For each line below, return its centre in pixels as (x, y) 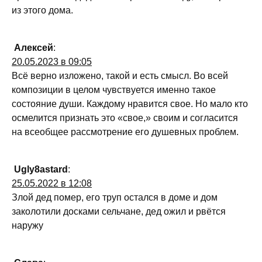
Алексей (34, 48)
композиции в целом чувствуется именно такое (114, 90)
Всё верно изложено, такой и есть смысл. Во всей (120, 76)
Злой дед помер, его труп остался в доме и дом (115, 198)
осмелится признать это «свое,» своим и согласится (125, 118)
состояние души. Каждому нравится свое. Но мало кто (130, 104)
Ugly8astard (41, 170)
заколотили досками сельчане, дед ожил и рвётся (119, 212)
